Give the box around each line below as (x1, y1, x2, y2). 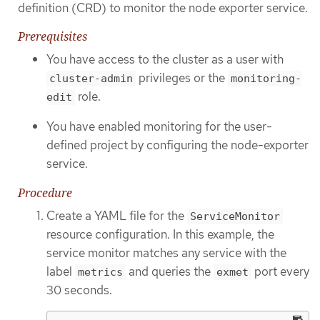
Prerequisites (18, 28, 87, 44)
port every (251, 263, 309, 279)
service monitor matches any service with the (46, 244, 286, 261)
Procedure (18, 184, 72, 201)
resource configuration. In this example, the (46, 226, 274, 242)
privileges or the (136, 69, 228, 86)
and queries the (126, 263, 214, 279)
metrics (78, 265, 123, 279)
